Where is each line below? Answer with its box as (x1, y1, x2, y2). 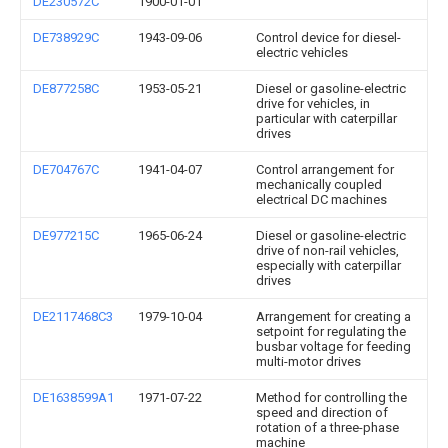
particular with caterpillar (256, 111, 397, 126)
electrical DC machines (256, 192, 387, 207)
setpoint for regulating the (256, 324, 406, 339)
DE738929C (33, 30, 99, 45)
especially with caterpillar (256, 258, 401, 273)
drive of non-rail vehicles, (256, 243, 399, 258)
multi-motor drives (256, 354, 361, 369)
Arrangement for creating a (256, 309, 411, 324)
